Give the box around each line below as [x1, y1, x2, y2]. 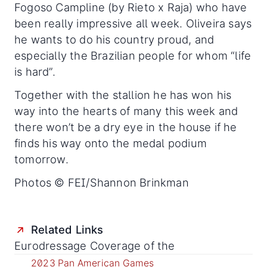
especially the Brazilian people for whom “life [14, 49, 252, 63]
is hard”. [14, 65, 58, 79]
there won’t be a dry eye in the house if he [14, 120, 237, 134]
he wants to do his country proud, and [14, 33, 215, 46]
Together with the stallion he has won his [14, 88, 232, 102]
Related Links [31, 223, 104, 237]
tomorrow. [14, 153, 69, 166]
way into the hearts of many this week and [14, 104, 238, 118]
